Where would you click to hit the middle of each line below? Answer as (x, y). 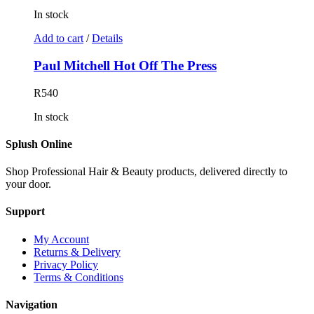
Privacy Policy (66, 264)
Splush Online (39, 144)
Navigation (32, 305)
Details (107, 39)
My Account (61, 239)
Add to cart (59, 39)
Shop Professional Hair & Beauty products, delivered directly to (146, 172)
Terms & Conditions (78, 277)
